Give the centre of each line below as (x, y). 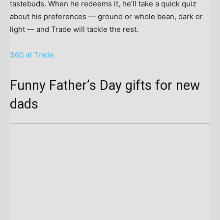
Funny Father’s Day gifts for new (105, 85)
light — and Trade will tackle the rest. (74, 29)
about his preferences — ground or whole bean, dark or (106, 16)
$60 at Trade (32, 55)
